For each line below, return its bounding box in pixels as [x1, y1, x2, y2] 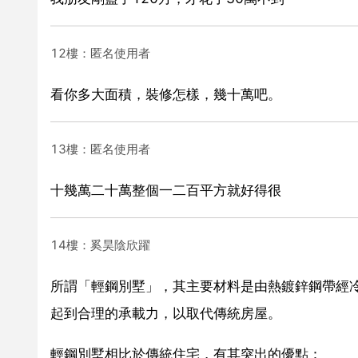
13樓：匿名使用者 [50, 141, 150, 157]
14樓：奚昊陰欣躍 [50, 237, 150, 253]
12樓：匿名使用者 [50, 45, 150, 61]
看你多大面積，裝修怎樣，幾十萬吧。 [50, 86, 281, 102]
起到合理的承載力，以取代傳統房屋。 [50, 304, 281, 321]
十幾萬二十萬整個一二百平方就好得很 [50, 181, 281, 198]
